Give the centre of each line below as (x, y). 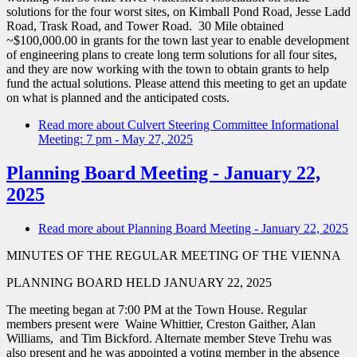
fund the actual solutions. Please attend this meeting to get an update (177, 83)
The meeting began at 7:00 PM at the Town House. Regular (157, 309)
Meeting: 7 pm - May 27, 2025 (116, 139)
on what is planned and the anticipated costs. (118, 97)
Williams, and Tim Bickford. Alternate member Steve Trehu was (169, 338)
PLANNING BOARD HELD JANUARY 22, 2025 (139, 282)
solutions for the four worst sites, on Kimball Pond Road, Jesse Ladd (178, 11)
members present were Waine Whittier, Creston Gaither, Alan (161, 324)
